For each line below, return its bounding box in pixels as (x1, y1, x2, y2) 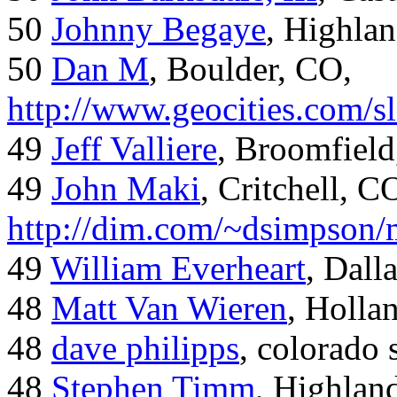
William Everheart (51, 249, 306, 288)
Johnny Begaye (51, 10, 266, 49)
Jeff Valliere (51, 129, 217, 168)
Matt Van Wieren (51, 289, 287, 328)
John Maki (51, 169, 200, 208)
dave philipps (51, 329, 239, 368)
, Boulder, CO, (149, 50, 352, 89)
